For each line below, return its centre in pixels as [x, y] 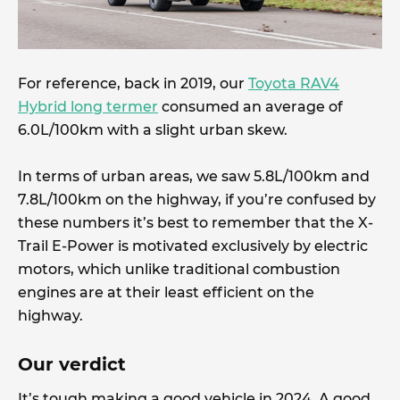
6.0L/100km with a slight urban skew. [153, 130]
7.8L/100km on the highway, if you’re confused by [197, 200]
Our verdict [72, 365]
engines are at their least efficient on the [166, 293]
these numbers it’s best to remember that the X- [196, 223]
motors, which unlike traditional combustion [179, 270]
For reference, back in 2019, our [133, 84]
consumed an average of [250, 107]
